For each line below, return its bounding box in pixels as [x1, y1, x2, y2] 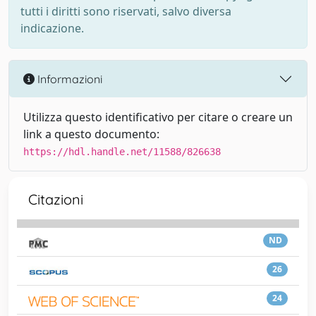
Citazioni [28, 190, 83, 208]
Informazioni [35, 71, 102, 86]
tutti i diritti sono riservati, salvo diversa [20, 4, 231, 19]
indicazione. [20, 20, 84, 36]
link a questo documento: [23, 126, 159, 142]
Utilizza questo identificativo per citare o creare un [23, 109, 293, 125]
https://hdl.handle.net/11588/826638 [23, 146, 221, 157]
